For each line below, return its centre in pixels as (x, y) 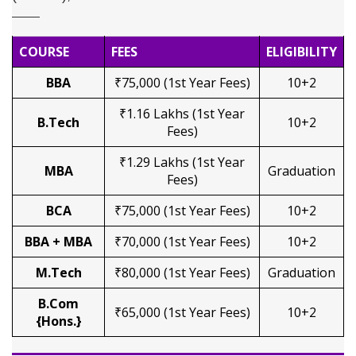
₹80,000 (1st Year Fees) (182, 273)
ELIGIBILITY (302, 52)
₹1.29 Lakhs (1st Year (182, 162)
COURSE (44, 52)
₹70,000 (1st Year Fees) (182, 242)
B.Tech (58, 122)
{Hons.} (58, 321)
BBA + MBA (58, 242)
